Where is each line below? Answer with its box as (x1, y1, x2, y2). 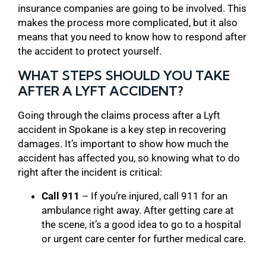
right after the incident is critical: (18, 166, 162, 178)
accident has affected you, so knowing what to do (18, 151, 240, 164)
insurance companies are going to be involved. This (18, 2, 246, 14)
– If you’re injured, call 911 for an (80, 189, 227, 202)
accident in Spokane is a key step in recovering (18, 123, 226, 135)
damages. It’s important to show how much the (18, 137, 229, 150)
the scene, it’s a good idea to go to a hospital (42, 218, 241, 230)
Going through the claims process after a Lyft (18, 109, 220, 121)
